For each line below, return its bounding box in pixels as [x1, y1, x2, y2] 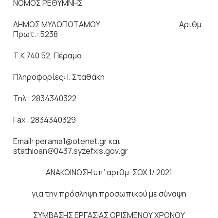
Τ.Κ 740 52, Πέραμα [13, 50, 82, 61]
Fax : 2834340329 [13, 114, 76, 125]
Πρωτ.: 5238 [13, 29, 58, 39]
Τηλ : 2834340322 [13, 93, 76, 104]
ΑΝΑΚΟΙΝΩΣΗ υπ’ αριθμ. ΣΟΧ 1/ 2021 [45, 167, 172, 178]
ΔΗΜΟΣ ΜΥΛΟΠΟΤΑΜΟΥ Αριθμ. [13, 19, 203, 30]
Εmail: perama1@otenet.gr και [13, 136, 120, 146]
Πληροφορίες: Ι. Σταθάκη [13, 72, 105, 82]
